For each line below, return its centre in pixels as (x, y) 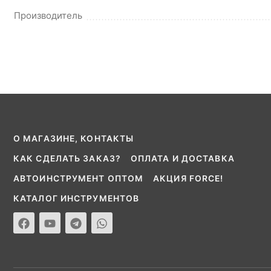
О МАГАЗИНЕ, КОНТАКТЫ (74, 139)
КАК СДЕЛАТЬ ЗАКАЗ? (67, 159)
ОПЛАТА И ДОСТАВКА (182, 159)
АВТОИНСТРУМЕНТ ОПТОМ (79, 179)
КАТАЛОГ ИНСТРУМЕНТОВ (77, 199)
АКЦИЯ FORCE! (188, 179)
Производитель (48, 15)
